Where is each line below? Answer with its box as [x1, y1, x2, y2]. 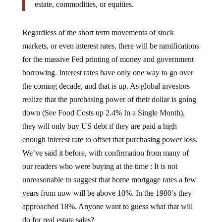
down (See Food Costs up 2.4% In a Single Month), [22, 101, 185, 109]
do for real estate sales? [22, 208, 94, 216]
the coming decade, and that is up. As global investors [22, 74, 190, 82]
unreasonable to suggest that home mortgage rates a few [22, 167, 196, 176]
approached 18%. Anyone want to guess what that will [22, 194, 193, 203]
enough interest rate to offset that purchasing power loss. [22, 127, 198, 136]
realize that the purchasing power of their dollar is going [22, 87, 196, 96]
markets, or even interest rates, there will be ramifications [22, 34, 199, 42]
